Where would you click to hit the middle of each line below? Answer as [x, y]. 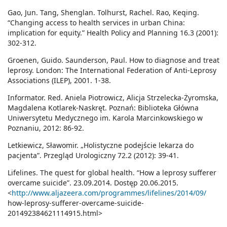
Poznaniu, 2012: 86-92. [46, 128]
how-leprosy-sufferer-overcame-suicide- [76, 203]
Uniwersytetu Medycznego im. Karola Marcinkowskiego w [105, 118]
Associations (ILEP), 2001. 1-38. [59, 81]
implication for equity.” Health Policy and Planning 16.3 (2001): [113, 33]
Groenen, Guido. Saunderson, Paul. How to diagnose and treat [113, 60]
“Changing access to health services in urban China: [96, 23]
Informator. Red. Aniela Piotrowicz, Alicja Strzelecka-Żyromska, [113, 98]
